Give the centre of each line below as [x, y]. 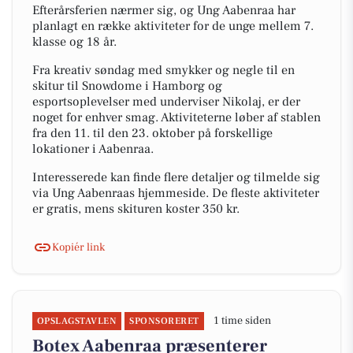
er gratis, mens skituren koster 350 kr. [136, 209]
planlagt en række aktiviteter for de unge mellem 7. [173, 26]
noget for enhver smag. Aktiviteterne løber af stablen [176, 117]
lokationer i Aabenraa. [93, 149]
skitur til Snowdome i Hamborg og [127, 86]
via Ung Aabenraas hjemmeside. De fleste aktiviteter [176, 193]
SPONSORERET [164, 321]
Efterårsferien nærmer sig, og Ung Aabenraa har [164, 10]
